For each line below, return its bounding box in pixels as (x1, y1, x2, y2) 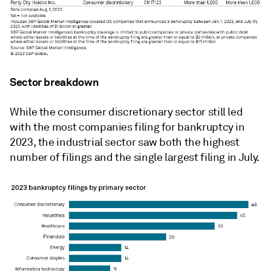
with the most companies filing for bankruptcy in (10, 120, 245, 134)
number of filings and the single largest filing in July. (10, 150, 260, 164)
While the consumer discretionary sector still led (10, 105, 243, 119)
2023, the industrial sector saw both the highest (10, 135, 240, 149)
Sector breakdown (10, 74, 99, 89)
